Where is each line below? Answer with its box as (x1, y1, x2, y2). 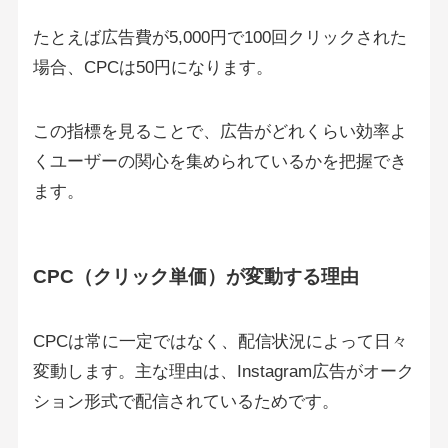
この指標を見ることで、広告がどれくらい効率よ (32, 122, 407, 142)
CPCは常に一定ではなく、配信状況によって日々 (32, 332, 408, 351)
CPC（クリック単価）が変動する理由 (32, 265, 359, 287)
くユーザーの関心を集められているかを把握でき (32, 152, 407, 172)
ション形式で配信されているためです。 (32, 392, 339, 411)
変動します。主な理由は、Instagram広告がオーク (32, 362, 414, 381)
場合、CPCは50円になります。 (32, 58, 273, 78)
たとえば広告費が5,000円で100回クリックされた (32, 28, 407, 48)
